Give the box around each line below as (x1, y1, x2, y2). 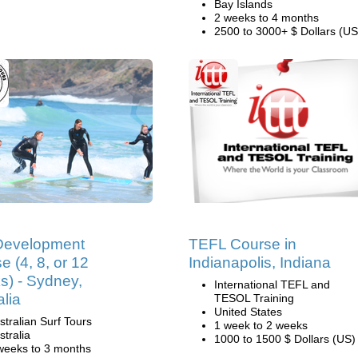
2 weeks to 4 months (214, 11, 319, 24)
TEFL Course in (189, 236, 296, 253)
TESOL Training (214, 292, 294, 304)
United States (214, 305, 282, 318)
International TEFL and (214, 278, 330, 291)
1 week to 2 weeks (214, 319, 308, 332)
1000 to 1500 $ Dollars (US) (214, 332, 356, 345)
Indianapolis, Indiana (189, 254, 331, 271)
